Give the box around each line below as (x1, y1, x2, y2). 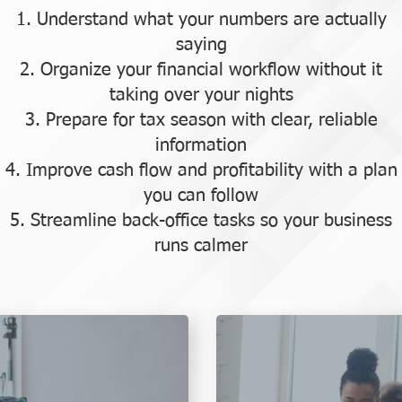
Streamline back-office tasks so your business (31, 212, 392, 230)
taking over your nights (109, 86, 293, 104)
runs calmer (154, 237, 248, 255)
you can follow (144, 187, 258, 205)
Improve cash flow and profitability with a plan (25, 162, 398, 179)
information (155, 136, 247, 154)
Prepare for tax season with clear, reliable (45, 111, 378, 129)
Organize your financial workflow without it (40, 61, 382, 79)
